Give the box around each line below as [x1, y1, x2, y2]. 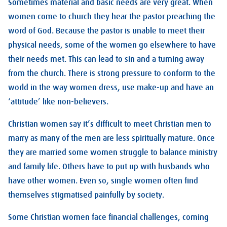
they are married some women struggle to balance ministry [8, 147, 217, 157]
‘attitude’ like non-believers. [8, 97, 108, 106]
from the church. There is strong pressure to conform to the [8, 68, 215, 78]
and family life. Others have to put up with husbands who [8, 162, 210, 171]
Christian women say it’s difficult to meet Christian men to [8, 119, 211, 129]
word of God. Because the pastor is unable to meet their [8, 26, 205, 35]
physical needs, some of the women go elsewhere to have [8, 40, 216, 50]
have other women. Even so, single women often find [8, 176, 198, 185]
